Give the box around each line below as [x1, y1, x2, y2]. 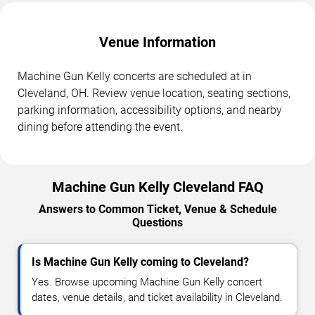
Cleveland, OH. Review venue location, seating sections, [18, 86, 290, 101]
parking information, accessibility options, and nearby [18, 103, 282, 117]
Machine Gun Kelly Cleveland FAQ [51, 179, 264, 196]
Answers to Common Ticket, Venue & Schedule [38, 202, 277, 217]
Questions [132, 216, 183, 230]
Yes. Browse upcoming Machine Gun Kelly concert [32, 276, 262, 289]
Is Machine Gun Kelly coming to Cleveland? [32, 255, 249, 269]
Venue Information [99, 34, 216, 51]
